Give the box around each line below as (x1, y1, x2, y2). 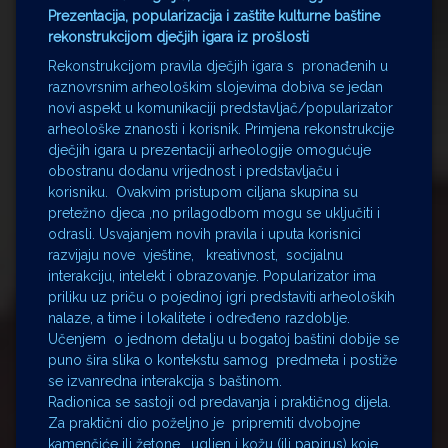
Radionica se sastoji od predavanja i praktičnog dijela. (48, 394, 395, 411)
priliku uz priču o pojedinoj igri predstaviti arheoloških (48, 289, 395, 306)
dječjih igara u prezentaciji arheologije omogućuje (48, 142, 371, 159)
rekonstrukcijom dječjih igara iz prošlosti (48, 29, 309, 46)
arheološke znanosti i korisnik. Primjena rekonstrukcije (48, 121, 394, 138)
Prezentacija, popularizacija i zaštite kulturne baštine (48, 8, 380, 25)
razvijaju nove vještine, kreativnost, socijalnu (48, 247, 343, 264)
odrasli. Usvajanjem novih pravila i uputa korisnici (48, 226, 361, 243)
